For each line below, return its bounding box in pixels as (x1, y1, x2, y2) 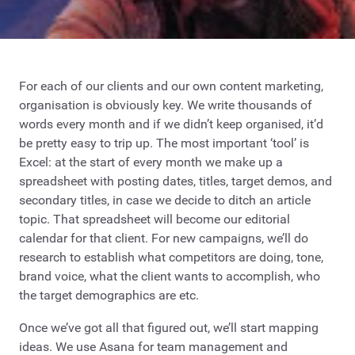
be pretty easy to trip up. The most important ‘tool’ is (19, 135, 309, 151)
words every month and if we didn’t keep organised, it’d (19, 116, 323, 132)
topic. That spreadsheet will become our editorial (19, 211, 290, 227)
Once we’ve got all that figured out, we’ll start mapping (19, 320, 319, 336)
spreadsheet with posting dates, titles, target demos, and (19, 173, 332, 189)
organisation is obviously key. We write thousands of (19, 97, 312, 113)
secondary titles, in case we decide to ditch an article (19, 192, 311, 208)
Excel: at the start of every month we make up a (19, 154, 283, 170)
